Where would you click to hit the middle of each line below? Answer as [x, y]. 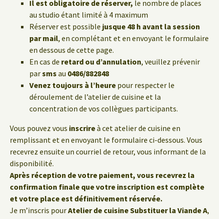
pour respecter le [145, 85]
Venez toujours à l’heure [73, 85]
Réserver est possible [66, 26]
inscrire [82, 128]
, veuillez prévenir [171, 62]
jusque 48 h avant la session [151, 26]
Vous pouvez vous [39, 128]
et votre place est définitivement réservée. [86, 198]
